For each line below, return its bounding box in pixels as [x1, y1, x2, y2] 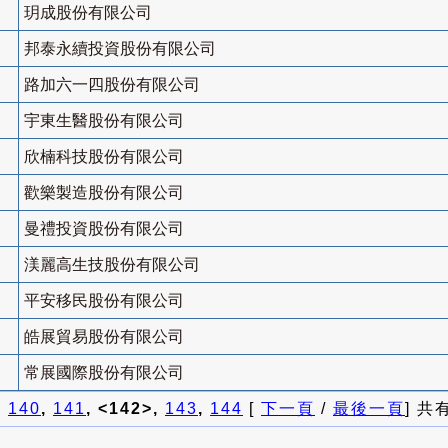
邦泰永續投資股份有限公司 [24, 40, 216, 58]
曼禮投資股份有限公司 [24, 220, 184, 238]
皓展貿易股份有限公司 [24, 328, 184, 346]
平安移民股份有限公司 [24, 292, 184, 310]
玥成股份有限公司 [24, 4, 152, 22]
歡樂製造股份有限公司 [24, 184, 184, 202]
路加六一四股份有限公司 [24, 76, 200, 94]
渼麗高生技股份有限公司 [24, 256, 200, 274]
